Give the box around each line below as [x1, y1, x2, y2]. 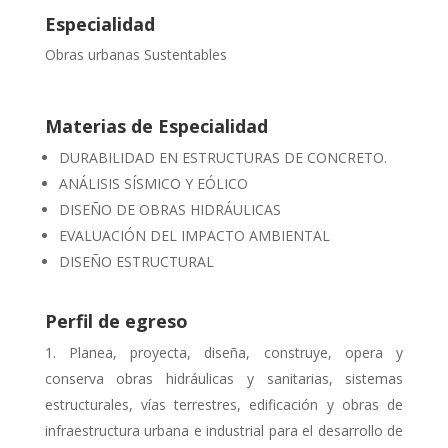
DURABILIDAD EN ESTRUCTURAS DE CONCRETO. [58, 147, 387, 167]
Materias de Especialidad [44, 113, 268, 138]
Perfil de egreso [44, 308, 188, 333]
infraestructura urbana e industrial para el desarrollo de [44, 420, 404, 440]
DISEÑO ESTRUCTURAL [58, 251, 214, 271]
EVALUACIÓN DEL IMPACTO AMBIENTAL [58, 225, 330, 245]
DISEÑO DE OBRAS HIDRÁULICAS [58, 199, 281, 219]
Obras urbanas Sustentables [44, 44, 227, 64]
